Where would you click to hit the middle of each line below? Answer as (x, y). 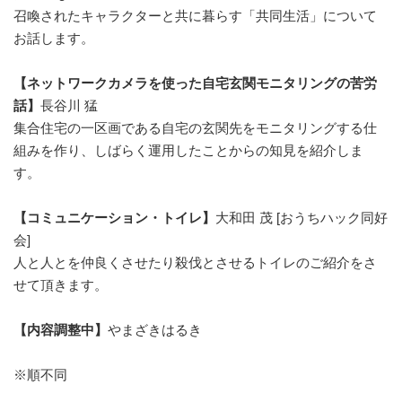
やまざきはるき (155, 330)
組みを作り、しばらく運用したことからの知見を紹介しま (188, 150)
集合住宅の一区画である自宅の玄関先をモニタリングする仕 (195, 128)
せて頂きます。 (61, 285)
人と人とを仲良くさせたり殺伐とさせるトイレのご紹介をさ (195, 262)
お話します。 (54, 38)
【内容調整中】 (61, 330)
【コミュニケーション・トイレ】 (114, 218)
